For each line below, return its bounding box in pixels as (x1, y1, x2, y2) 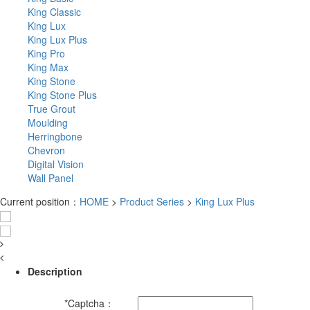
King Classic (28, 5, 81, 19)
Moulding (28, 116, 68, 130)
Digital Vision (28, 157, 84, 172)
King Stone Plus (28, 88, 97, 102)
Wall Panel (28, 171, 73, 185)
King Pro (28, 46, 65, 61)
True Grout (28, 102, 75, 116)
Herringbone (28, 129, 82, 144)
